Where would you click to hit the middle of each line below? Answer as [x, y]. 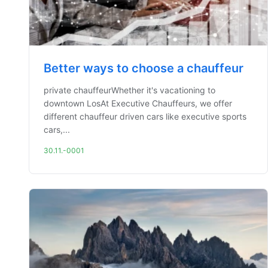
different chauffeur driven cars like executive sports [145, 116]
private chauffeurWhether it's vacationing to [130, 90]
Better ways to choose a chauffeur [144, 68]
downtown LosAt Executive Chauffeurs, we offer [138, 103]
